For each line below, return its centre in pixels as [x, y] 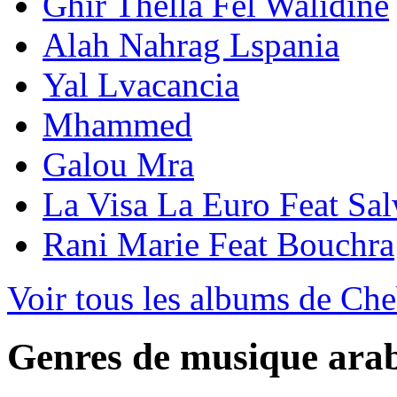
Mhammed [117, 124]
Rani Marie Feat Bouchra [218, 244]
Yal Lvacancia [141, 84]
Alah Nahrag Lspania [191, 44]
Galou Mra [118, 164]
